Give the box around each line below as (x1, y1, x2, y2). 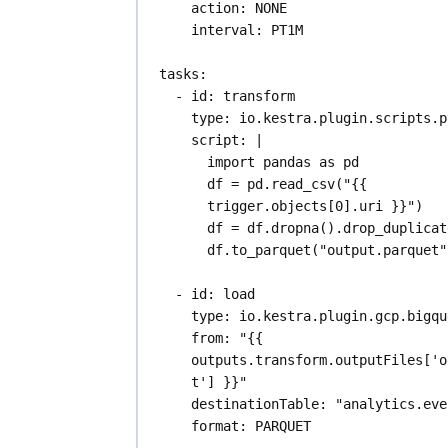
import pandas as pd (207, 154, 360, 171)
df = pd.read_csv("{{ (207, 176, 368, 193)
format (191, 418, 240, 435)
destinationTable (191, 396, 320, 413)
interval (191, 22, 256, 39)
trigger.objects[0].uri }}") (207, 198, 424, 215)
